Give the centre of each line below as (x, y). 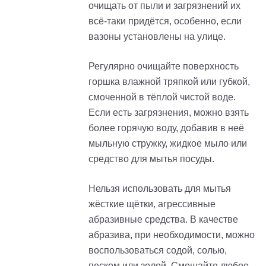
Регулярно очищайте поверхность (164, 66)
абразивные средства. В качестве (163, 219)
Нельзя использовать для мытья (160, 188)
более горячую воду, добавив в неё (166, 128)
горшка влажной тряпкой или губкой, (169, 81)
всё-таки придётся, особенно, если (165, 21)
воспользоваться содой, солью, (158, 250)
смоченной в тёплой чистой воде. (162, 97)
